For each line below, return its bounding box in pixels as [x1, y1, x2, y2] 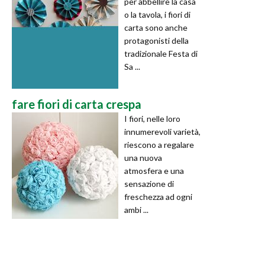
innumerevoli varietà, [124, 126, 201, 137]
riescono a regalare [124, 139, 194, 150]
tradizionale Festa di [124, 48, 198, 59]
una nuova [124, 152, 162, 163]
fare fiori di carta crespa [12, 96, 141, 111]
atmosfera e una [124, 165, 184, 176]
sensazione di [124, 178, 174, 189]
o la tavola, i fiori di [124, 9, 190, 20]
